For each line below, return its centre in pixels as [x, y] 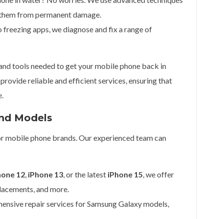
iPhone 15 [125, 174]
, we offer [158, 174]
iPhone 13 [45, 174]
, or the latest [85, 174]
